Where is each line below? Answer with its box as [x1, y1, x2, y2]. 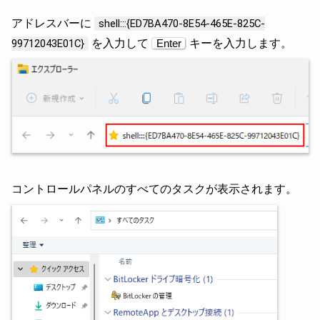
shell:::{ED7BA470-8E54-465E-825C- [99, 17, 265, 31]
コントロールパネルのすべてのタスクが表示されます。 [11, 182, 297, 196]
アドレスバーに [11, 16, 94, 31]
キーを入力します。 [186, 36, 292, 51]
